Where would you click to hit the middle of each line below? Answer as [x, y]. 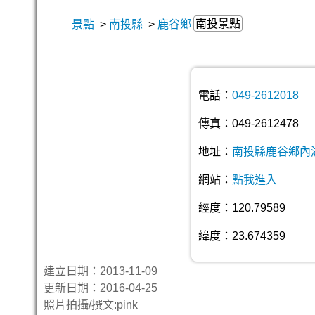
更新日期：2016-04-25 [101, 288]
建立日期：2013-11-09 [106, 271]
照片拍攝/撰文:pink [91, 305]
